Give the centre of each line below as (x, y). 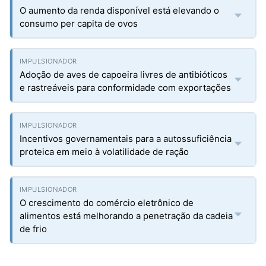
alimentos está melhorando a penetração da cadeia (126, 216)
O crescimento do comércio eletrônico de (107, 203)
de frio (33, 229)
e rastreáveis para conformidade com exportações (125, 88)
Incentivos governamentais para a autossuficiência (126, 139)
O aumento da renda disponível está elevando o (119, 10)
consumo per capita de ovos (79, 23)
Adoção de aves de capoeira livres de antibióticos (123, 75)
